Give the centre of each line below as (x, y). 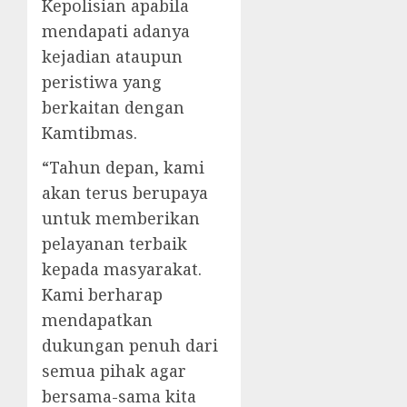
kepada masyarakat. (122, 269)
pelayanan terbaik (114, 243)
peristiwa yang (102, 82)
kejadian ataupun (112, 56)
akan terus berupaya (125, 193)
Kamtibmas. (89, 133)
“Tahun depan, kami (123, 167)
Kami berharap (102, 294)
